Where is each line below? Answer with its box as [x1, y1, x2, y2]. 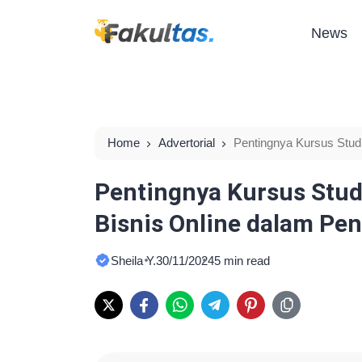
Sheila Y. [111, 254, 156, 267]
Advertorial [158, 136, 215, 149]
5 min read [214, 254, 270, 267]
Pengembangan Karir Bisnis [107, 158, 255, 172]
